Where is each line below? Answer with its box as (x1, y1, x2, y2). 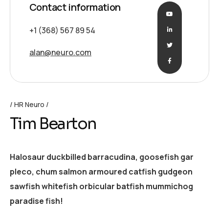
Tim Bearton (10, 113, 97, 133)
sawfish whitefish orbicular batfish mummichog (10, 180, 193, 192)
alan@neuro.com (29, 46, 91, 58)
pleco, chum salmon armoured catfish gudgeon (10, 166, 193, 177)
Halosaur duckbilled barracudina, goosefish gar (10, 151, 194, 162)
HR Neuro (14, 99, 44, 109)
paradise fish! (10, 195, 63, 206)
